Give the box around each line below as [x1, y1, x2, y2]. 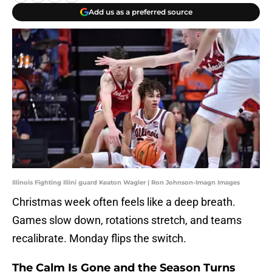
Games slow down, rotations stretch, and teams [12, 214, 242, 227]
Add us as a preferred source [88, 7, 192, 16]
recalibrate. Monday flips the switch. [12, 232, 186, 245]
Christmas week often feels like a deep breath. [12, 195, 236, 209]
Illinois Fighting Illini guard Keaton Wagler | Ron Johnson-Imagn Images [12, 178, 240, 187]
